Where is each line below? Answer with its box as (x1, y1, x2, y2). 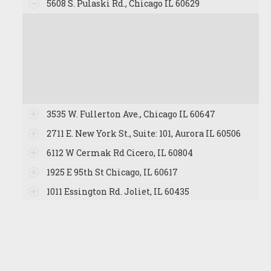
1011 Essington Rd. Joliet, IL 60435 (46, 186, 189, 197)
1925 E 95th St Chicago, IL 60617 (46, 166, 178, 178)
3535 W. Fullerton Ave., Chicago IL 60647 (46, 108, 215, 120)
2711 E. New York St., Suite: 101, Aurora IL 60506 (46, 128, 241, 139)
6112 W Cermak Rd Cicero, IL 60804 (46, 147, 193, 158)
